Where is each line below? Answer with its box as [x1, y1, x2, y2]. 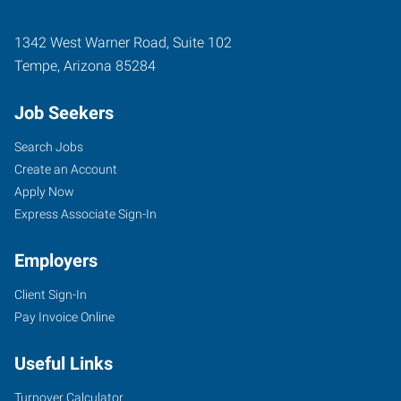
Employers [14, 249, 98, 271]
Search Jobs [14, 139, 83, 154]
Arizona [64, 56, 112, 74]
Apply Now [14, 183, 74, 199]
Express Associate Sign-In [14, 206, 157, 221]
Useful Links [14, 352, 113, 374]
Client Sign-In [14, 286, 87, 302]
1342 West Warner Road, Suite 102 [14, 33, 232, 51]
